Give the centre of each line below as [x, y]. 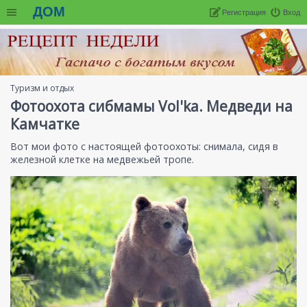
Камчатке [45, 124]
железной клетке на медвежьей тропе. [102, 160]
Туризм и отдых [42, 88]
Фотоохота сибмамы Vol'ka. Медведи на [151, 107]
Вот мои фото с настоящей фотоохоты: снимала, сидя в [144, 147]
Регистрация [244, 12]
